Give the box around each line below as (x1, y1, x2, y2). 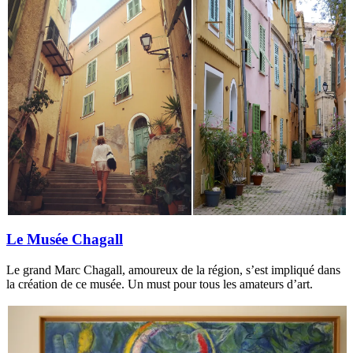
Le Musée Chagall (6, 231, 123, 248)
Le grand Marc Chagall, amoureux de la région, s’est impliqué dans (6, 263, 340, 277)
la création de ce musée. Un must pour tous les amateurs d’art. (6, 277, 313, 292)
